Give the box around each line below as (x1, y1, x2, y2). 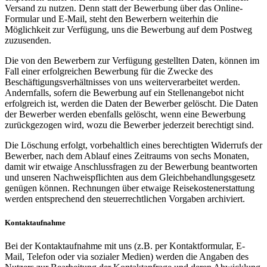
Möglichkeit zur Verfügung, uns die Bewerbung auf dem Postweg (5, 24, 252, 35)
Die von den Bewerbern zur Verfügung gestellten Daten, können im (5, 55, 259, 66)
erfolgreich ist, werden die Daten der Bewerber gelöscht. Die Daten (5, 98, 258, 109)
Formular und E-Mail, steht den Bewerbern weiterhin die (5, 14, 218, 24)
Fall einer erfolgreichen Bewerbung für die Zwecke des (5, 66, 213, 77)
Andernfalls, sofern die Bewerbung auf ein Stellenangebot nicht (5, 88, 244, 98)
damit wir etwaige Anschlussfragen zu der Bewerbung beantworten (5, 162, 257, 172)
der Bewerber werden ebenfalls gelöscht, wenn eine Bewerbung (5, 109, 246, 120)
